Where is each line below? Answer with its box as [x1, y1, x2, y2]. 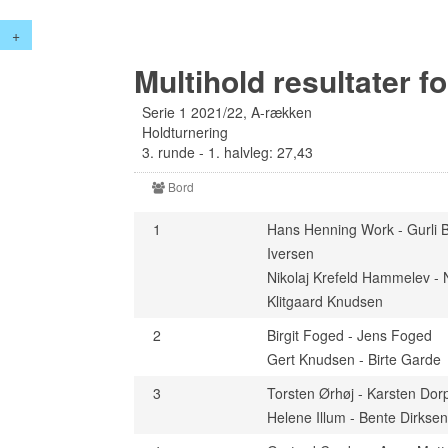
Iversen [267, 243, 315, 263]
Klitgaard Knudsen [267, 291, 384, 311]
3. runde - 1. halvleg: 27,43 [142, 142, 314, 162]
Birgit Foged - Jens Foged [267, 325, 433, 345]
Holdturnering [142, 122, 229, 142]
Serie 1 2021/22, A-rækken [142, 102, 313, 122]
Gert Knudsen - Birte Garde [267, 349, 442, 369]
